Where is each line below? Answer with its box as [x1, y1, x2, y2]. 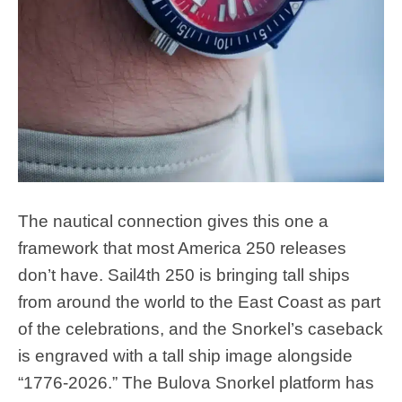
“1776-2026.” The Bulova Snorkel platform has [18, 372, 374, 392]
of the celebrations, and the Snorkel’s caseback [18, 319, 383, 338]
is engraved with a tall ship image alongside [18, 345, 353, 365]
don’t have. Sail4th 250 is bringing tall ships [18, 265, 350, 284]
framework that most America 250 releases [18, 238, 346, 258]
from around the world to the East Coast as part [18, 292, 380, 311]
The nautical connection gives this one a [18, 211, 328, 231]
